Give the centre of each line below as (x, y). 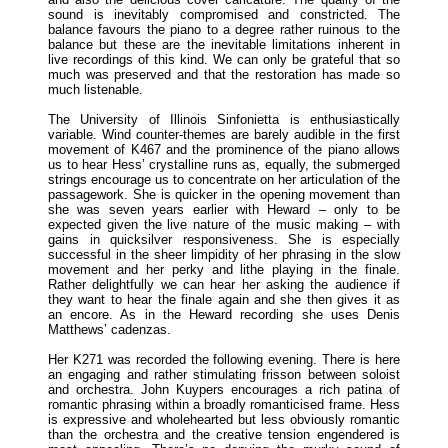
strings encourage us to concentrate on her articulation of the (224, 179)
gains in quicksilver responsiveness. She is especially (224, 239)
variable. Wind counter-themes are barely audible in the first (224, 134)
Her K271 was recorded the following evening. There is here (224, 359)
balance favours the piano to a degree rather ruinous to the (224, 29)
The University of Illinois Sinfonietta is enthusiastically (224, 119)
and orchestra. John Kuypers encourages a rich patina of (224, 389)
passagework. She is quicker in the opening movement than (224, 194)
